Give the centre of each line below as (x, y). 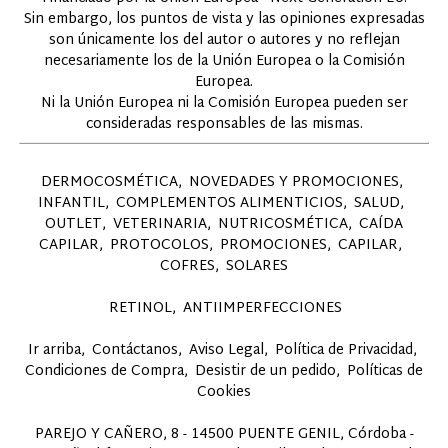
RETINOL (140, 309)
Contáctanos (134, 351)
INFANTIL (71, 204)
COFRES (187, 267)
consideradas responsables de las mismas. (224, 125)
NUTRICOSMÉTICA (283, 225)
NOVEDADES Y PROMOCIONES (294, 183)
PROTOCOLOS (159, 246)
